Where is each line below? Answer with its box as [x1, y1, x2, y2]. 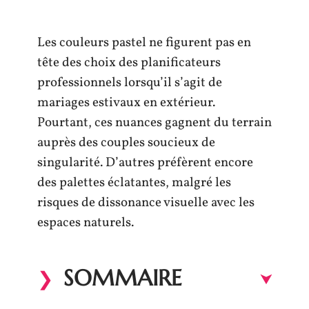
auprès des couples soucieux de [37, 134, 215, 152]
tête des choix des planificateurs [37, 54, 221, 72]
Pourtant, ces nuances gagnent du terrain [37, 114, 272, 132]
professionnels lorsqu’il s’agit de [37, 74, 222, 92]
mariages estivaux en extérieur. [37, 94, 215, 112]
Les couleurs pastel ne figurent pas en [37, 34, 251, 52]
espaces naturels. [37, 214, 134, 232]
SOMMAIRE [63, 263, 182, 292]
